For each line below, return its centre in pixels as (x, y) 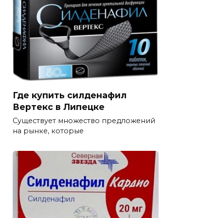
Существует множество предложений (84, 121)
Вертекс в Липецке (59, 107)
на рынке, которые (48, 131)
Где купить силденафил (70, 95)
